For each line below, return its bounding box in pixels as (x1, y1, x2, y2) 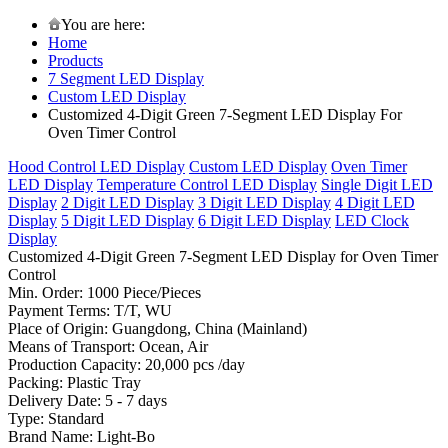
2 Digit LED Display (61, 194, 194, 211)
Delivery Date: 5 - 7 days (8, 392, 167, 409)
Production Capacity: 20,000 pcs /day (8, 356, 245, 373)
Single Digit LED (321, 176, 433, 193)
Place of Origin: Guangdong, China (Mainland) (8, 320, 307, 337)
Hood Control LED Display (8, 158, 185, 175)
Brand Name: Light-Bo (8, 428, 155, 445)
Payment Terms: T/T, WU (8, 302, 172, 319)
